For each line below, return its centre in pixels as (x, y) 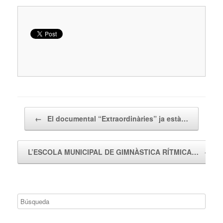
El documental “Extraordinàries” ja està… (117, 118)
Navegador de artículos (51, 111)
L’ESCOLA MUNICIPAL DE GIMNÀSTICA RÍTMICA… (114, 152)
